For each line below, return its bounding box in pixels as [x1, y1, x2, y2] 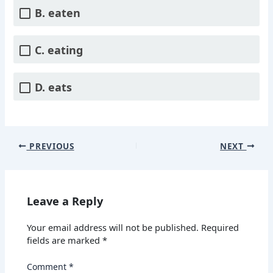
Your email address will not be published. [27, 221, 199, 234]
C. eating [35, 43, 83, 58]
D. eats [35, 80, 73, 95]
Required [201, 221, 239, 234]
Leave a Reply [27, 194, 104, 209]
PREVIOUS [26, 140, 74, 152]
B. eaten [35, 5, 81, 21]
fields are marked [27, 234, 103, 247]
